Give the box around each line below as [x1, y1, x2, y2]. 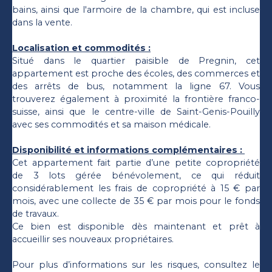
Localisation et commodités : [12, 42, 151, 53]
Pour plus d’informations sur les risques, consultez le [12, 259, 260, 270]
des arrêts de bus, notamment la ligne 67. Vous [12, 80, 260, 92]
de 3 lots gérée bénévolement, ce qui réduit [12, 169, 260, 181]
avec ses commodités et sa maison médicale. [12, 118, 211, 130]
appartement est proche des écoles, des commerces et [12, 67, 260, 79]
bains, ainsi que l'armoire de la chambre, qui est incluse [12, 4, 260, 15]
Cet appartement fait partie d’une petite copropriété [12, 157, 260, 168]
